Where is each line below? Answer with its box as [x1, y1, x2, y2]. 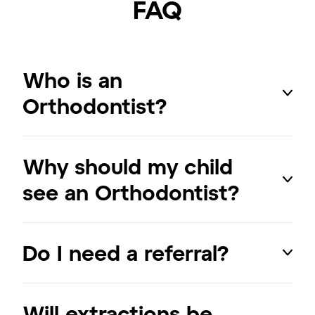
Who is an [22, 66, 122, 92]
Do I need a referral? [22, 239, 229, 265]
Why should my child [22, 153, 233, 179]
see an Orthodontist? [22, 179, 239, 205]
